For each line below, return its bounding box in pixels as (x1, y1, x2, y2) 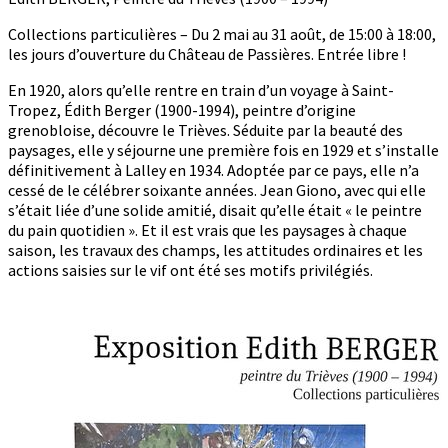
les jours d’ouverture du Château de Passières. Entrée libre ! (8, 43, 406, 64)
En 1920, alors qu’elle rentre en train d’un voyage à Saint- (8, 79, 394, 100)
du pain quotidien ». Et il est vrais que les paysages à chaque (8, 219, 407, 240)
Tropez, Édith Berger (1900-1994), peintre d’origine (8, 99, 356, 120)
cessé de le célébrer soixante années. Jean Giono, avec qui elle (8, 179, 426, 200)
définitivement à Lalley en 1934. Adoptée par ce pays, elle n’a (8, 159, 419, 180)
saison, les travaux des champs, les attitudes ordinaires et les (8, 239, 423, 260)
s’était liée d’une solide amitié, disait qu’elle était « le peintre (8, 199, 422, 220)
